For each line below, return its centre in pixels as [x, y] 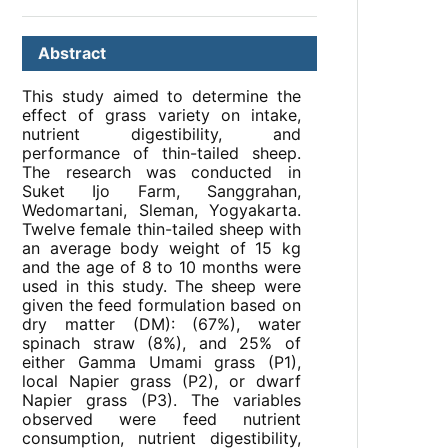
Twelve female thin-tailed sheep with [161, 229]
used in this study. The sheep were [161, 286]
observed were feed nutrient [161, 419]
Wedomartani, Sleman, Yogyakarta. [161, 210]
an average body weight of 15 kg [161, 248]
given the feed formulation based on [161, 305]
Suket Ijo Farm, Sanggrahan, [161, 191]
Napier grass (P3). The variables [161, 400]
